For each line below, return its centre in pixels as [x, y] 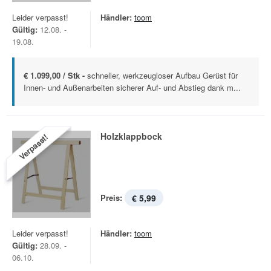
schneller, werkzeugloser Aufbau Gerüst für [162, 75]
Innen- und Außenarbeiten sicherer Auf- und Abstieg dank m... [132, 87]
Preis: [111, 198]
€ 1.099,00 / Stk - [55, 75]
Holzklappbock [131, 136]
